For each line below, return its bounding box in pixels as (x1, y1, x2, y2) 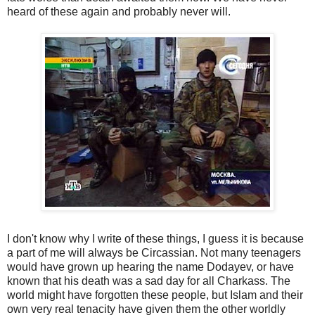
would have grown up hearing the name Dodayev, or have (7, 260, 294, 273)
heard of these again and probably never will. (7, 5, 231, 18)
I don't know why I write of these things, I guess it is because (7, 232, 304, 245)
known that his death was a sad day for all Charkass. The (7, 274, 290, 287)
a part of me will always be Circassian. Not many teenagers (7, 246, 301, 259)
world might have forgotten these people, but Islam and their (7, 288, 303, 301)
